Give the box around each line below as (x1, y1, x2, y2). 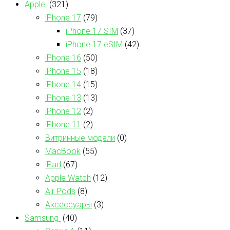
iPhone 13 (45, 92, 81, 103)
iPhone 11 (45, 119, 81, 129)
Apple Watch (45, 172, 91, 183)
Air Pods (45, 186, 75, 196)
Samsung (25, 213, 61, 223)
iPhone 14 (45, 79, 81, 89)
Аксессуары (45, 199, 92, 209)
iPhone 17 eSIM (66, 39, 123, 49)
